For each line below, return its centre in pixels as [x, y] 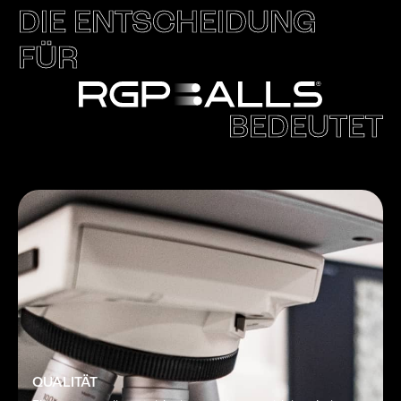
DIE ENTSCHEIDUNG [167, 24]
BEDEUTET [306, 129]
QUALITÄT [65, 384]
